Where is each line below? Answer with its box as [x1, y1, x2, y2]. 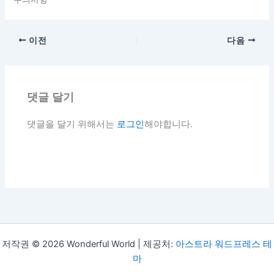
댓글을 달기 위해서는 [27, 119, 117, 130]
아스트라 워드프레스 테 [176, 238, 272, 250]
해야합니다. [144, 119, 193, 130]
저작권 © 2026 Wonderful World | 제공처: [2, 238, 176, 250]
